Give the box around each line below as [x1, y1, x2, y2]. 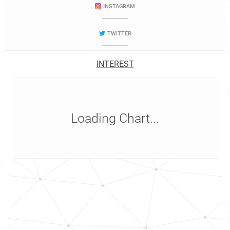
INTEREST [96, 59, 134, 69]
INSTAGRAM [103, 3, 135, 10]
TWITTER [107, 30, 131, 37]
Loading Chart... [71, 111, 159, 126]
